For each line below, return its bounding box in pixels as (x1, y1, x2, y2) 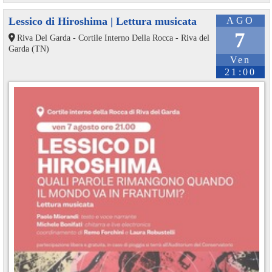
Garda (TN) (8, 44, 49, 54)
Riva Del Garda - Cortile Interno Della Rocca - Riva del (16, 33, 209, 43)
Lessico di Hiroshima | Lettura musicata (8, 15, 197, 28)
